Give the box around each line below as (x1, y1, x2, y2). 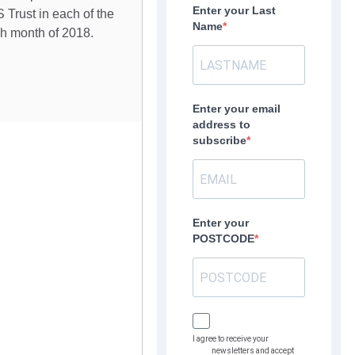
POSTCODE (193, 232, 255, 245)
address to (193, 118, 251, 131)
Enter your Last (193, 4, 277, 17)
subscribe (193, 134, 247, 147)
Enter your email (193, 102, 281, 115)
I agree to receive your (193, 334, 269, 344)
